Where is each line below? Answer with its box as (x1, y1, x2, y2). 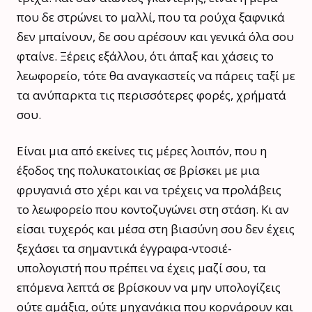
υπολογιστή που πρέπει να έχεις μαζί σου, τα (17, 259, 266, 276)
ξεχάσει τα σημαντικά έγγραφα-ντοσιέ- (17, 240, 232, 256)
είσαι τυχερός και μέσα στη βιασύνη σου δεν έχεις (17, 220, 295, 237)
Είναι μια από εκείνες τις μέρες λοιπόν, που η (17, 142, 267, 159)
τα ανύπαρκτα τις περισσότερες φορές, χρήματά (17, 86, 286, 103)
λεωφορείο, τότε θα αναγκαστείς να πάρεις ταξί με (17, 67, 295, 84)
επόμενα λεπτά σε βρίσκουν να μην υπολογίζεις (17, 279, 281, 295)
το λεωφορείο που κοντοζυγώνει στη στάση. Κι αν (17, 201, 289, 217)
